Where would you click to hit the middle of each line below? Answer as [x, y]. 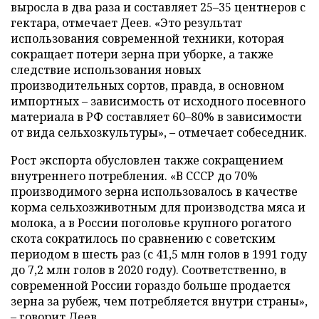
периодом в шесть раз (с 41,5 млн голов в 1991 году [159, 254]
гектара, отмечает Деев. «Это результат [126, 22]
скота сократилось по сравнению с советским [143, 238]
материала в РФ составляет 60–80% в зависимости [156, 116]
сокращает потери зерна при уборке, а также [142, 54]
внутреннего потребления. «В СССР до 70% [134, 176]
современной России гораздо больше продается [151, 285]
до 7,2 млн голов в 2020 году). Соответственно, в [148, 270]
